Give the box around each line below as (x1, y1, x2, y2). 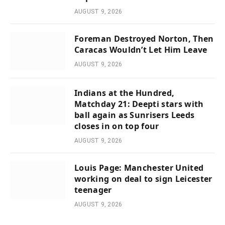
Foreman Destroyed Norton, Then (74, 33, 214, 44)
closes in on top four (74, 120, 159, 132)
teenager (74, 184, 112, 195)
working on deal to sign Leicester (74, 173, 212, 184)
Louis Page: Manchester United (74, 162, 204, 173)
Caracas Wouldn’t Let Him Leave (74, 44, 207, 55)
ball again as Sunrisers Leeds (74, 109, 195, 121)
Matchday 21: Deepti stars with (74, 98, 204, 109)
